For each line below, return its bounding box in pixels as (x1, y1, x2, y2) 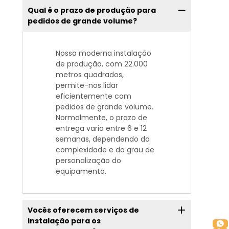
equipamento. (56, 166, 106, 176)
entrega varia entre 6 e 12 (56, 123, 147, 133)
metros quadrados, (56, 69, 124, 80)
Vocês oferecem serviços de (27, 204, 139, 215)
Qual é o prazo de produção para (27, 5, 156, 15)
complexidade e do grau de (56, 144, 154, 155)
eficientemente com (56, 90, 131, 101)
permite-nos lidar (56, 80, 118, 90)
